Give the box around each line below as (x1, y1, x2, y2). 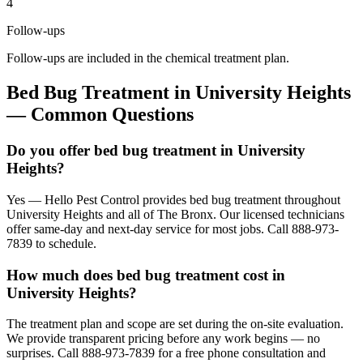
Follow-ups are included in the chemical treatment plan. (6, 51, 289, 66)
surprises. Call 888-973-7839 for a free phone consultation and (6, 346, 326, 361)
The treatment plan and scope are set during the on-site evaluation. (6, 317, 344, 331)
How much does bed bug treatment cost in (6, 266, 285, 284)
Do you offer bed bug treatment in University (6, 142, 305, 160)
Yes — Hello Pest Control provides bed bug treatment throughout (6, 192, 340, 207)
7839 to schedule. (6, 236, 96, 250)
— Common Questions (6, 104, 194, 126)
